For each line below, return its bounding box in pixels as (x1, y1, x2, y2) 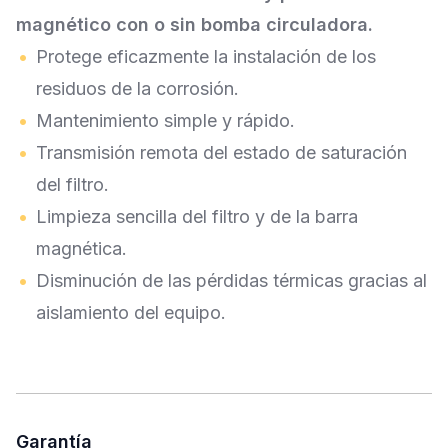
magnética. (36, 238, 127, 259)
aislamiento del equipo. (36, 302, 226, 323)
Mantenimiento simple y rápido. (36, 110, 295, 131)
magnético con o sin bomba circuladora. (16, 14, 373, 35)
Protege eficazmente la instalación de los (36, 46, 376, 67)
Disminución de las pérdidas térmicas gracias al (36, 270, 427, 291)
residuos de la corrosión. (36, 78, 239, 99)
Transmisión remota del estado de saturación (36, 142, 407, 163)
